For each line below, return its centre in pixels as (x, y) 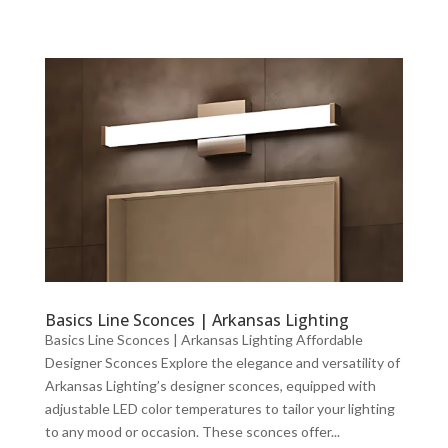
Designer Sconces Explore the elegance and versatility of (222, 362)
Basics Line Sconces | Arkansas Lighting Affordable (203, 339)
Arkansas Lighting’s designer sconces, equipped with (210, 385)
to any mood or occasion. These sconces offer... (192, 431)
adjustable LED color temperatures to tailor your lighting (219, 408)
